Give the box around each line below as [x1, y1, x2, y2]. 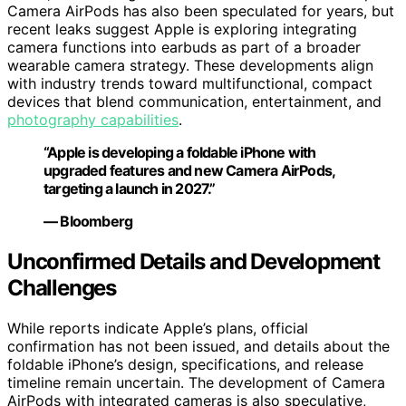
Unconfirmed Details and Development [7, 247, 380, 275]
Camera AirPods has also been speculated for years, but [7, 2, 394, 21]
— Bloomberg [43, 212, 133, 231]
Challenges [7, 274, 117, 301]
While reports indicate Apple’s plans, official [7, 318, 308, 337]
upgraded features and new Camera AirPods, [43, 161, 335, 180]
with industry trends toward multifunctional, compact [7, 74, 372, 93]
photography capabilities [7, 111, 179, 130]
